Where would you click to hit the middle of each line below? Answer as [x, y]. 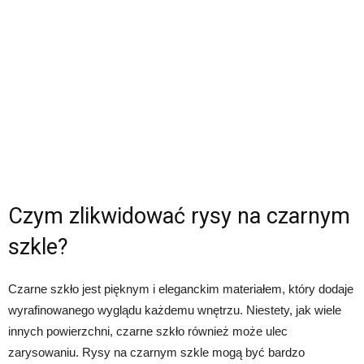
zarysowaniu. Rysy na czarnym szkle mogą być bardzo [156, 352]
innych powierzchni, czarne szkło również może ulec [148, 331]
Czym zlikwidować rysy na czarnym [179, 216]
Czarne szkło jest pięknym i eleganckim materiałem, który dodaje [181, 288]
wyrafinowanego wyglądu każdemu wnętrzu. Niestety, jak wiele [175, 310]
